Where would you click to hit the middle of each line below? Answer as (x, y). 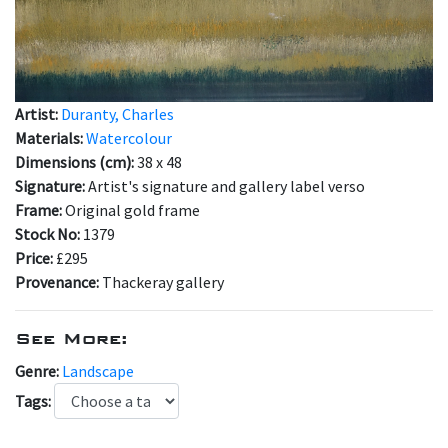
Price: (35, 257)
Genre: (38, 370)
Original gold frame (132, 209)
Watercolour (129, 137)
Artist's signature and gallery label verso (226, 185)
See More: (71, 338)
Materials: (50, 137)
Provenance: (58, 281)
